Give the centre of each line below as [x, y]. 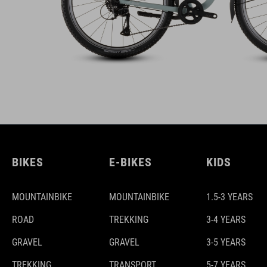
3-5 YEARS [226, 242]
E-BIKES [131, 162]
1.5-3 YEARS [229, 197]
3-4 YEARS [226, 219]
